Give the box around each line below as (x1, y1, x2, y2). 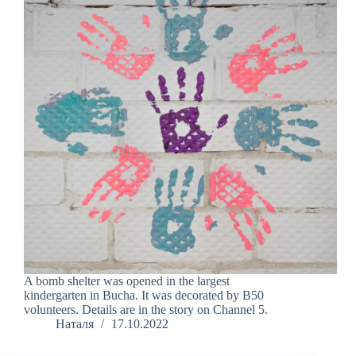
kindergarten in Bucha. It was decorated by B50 (24, 288, 264, 303)
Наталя (56, 317, 94, 331)
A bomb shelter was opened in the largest (24, 274, 230, 288)
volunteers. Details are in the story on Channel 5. (24, 303, 268, 317)
